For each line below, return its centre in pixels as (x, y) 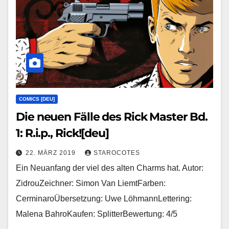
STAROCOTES (117, 153)
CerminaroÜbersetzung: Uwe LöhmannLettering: (104, 198)
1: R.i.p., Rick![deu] (62, 133)
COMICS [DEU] (37, 99)
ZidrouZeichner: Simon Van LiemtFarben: (91, 183)
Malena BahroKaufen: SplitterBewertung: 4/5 (97, 214)
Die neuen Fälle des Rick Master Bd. (112, 117)
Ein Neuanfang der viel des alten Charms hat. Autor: (110, 168)
